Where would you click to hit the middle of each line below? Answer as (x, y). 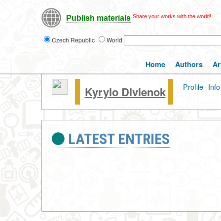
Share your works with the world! (172, 16)
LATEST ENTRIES (117, 139)
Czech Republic (74, 40)
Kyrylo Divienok (125, 92)
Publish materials (98, 18)
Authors (189, 64)
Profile (193, 87)
